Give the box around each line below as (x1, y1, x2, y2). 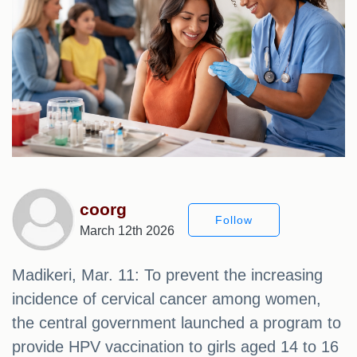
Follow (215, 214, 253, 227)
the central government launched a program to (12, 313, 341, 331)
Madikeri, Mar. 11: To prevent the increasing (12, 265, 323, 284)
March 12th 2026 (80, 223, 175, 237)
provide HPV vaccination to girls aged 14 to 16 (12, 337, 339, 355)
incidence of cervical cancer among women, (12, 289, 321, 308)
